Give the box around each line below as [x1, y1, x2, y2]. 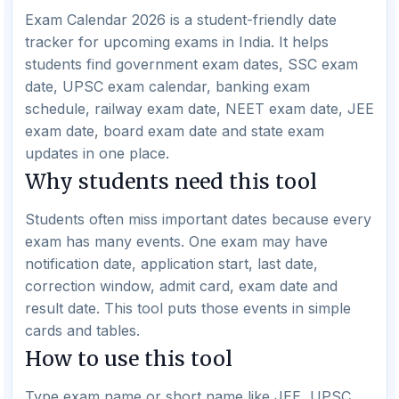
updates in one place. [25, 144, 169, 162]
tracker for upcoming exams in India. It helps [25, 33, 329, 51]
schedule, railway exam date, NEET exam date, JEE [25, 100, 374, 118]
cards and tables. [25, 322, 140, 339]
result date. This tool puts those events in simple [25, 299, 351, 317]
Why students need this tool [25, 168, 317, 194]
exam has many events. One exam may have [25, 232, 328, 250]
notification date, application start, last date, [25, 255, 318, 273]
